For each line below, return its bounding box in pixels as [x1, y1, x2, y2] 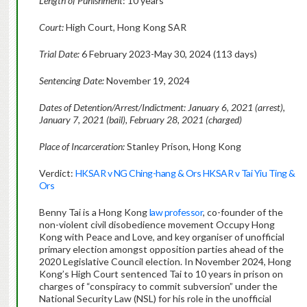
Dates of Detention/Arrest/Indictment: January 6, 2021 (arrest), [38, 101, 285, 114]
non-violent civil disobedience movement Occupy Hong [38, 219, 275, 231]
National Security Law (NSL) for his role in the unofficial [38, 293, 271, 305]
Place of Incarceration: [38, 140, 125, 153]
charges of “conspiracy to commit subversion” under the [38, 280, 278, 293]
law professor [149, 206, 204, 219]
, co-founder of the [203, 206, 284, 219]
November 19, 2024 [103, 75, 190, 87]
